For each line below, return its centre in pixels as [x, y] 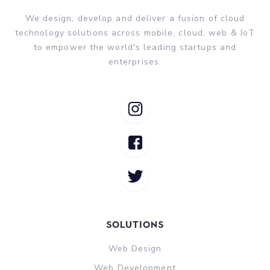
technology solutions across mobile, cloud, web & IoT [135, 33]
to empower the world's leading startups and [135, 47]
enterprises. [135, 61]
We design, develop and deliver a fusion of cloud [135, 18]
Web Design [135, 248]
